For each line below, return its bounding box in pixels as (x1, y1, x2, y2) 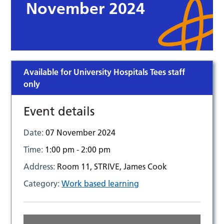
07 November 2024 (45, 127, 116, 138)
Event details (23, 104, 95, 119)
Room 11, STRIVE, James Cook (57, 161, 167, 172)
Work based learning (61, 178, 139, 189)
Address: (23, 161, 57, 172)
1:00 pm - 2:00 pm (45, 144, 111, 155)
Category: (23, 178, 62, 189)
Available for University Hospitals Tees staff (23, 67, 185, 77)
